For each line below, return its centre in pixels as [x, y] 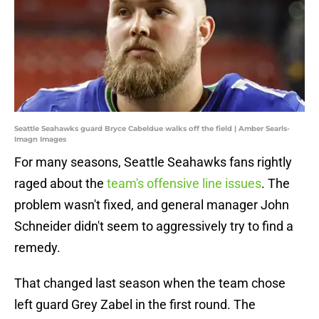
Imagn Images [40, 140]
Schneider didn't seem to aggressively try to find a [154, 226]
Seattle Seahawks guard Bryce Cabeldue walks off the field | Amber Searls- [152, 129]
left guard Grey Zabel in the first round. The [135, 305]
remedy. [37, 248]
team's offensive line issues [184, 184]
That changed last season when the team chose [150, 283]
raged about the [61, 184]
